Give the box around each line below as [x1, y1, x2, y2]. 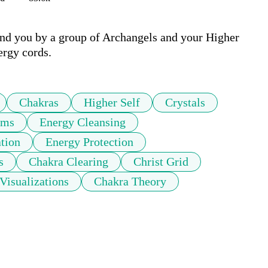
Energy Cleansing [39, 115, 126, 129]
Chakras [19, 96, 59, 109]
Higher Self [84, 96, 140, 109]
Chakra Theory [94, 175, 166, 188]
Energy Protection [45, 135, 133, 149]
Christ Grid [133, 155, 188, 169]
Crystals [165, 96, 205, 109]
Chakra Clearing [29, 155, 108, 169]
